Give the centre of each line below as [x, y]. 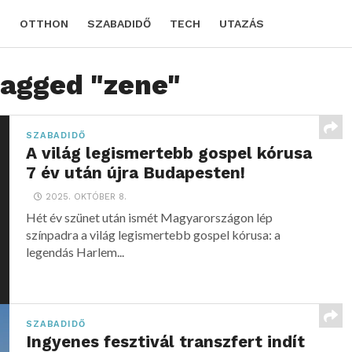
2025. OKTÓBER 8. [86, 197]
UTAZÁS [242, 24]
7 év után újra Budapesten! [136, 173]
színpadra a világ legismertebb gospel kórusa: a [154, 235]
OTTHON [44, 24]
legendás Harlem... [75, 252]
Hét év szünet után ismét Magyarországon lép [150, 217]
